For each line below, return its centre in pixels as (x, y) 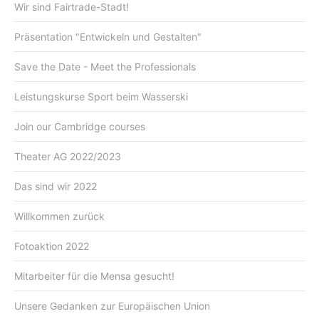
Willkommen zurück (59, 216)
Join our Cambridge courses (80, 126)
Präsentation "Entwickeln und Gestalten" (108, 36)
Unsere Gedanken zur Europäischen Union (112, 305)
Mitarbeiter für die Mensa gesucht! (94, 276)
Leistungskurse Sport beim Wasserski (101, 96)
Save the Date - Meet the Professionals (105, 66)
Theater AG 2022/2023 (68, 156)
